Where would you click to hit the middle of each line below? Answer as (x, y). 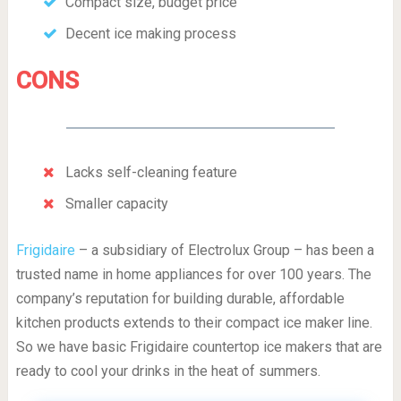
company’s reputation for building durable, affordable (180, 298)
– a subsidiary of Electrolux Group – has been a (224, 250)
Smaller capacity (116, 203)
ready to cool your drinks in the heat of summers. (168, 371)
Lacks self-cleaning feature (151, 172)
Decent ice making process (150, 34)
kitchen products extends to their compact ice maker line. (194, 322)
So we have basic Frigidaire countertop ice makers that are (199, 346)
